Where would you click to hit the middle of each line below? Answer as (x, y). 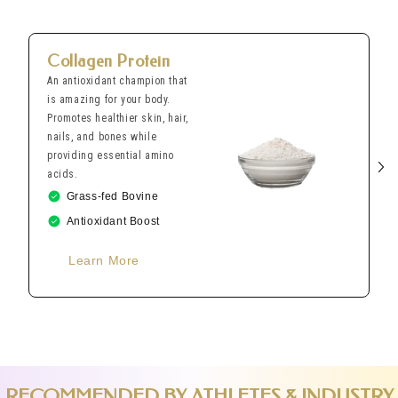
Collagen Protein (109, 61)
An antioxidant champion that (117, 80)
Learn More (104, 260)
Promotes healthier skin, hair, (118, 118)
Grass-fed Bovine (112, 196)
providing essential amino (111, 155)
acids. (63, 174)
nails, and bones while (102, 136)
